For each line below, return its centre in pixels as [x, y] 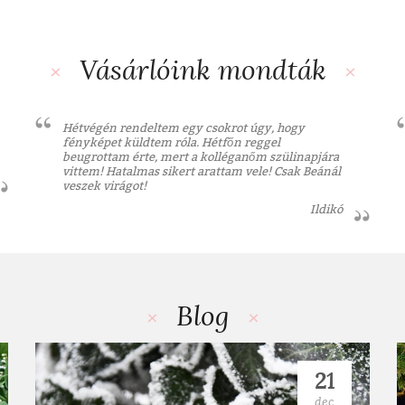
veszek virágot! [104, 185]
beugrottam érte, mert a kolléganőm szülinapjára [201, 156]
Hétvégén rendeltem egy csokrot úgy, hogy [184, 127]
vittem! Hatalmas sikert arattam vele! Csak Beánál [202, 171]
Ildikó [326, 209]
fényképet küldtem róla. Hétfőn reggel [171, 142]
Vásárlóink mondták [202, 70]
